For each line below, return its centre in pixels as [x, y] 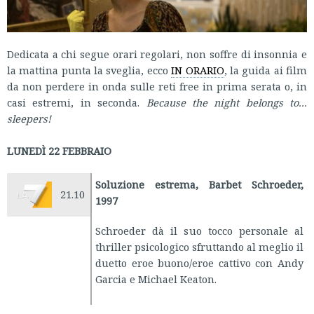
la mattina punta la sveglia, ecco [89, 70]
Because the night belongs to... [226, 103]
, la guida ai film [266, 70]
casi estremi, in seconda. [77, 103]
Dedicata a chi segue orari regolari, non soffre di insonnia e [157, 54]
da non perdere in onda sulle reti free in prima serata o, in [157, 87]
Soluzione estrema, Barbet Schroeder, [199, 185]
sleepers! [29, 119]
